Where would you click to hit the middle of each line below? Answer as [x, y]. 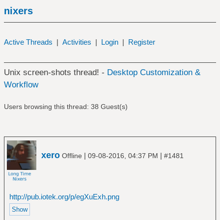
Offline [72, 155]
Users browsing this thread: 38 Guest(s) [66, 107]
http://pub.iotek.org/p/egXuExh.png [64, 196]
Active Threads [28, 42]
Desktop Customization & [153, 72]
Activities [77, 42]
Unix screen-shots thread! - [55, 72]
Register [141, 42]
